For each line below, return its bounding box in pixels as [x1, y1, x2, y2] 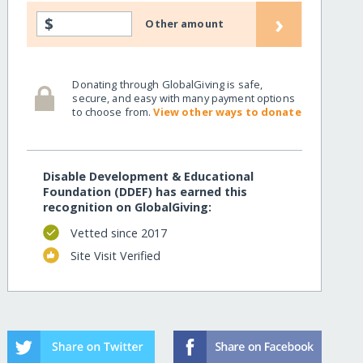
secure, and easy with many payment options [72, 90, 295, 105]
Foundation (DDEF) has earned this [43, 184, 248, 200]
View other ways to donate [153, 104, 301, 119]
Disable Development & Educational [43, 169, 254, 185]
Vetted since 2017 [70, 224, 167, 241]
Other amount [145, 16, 224, 32]
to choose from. [72, 104, 154, 119]
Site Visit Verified [70, 247, 160, 263]
